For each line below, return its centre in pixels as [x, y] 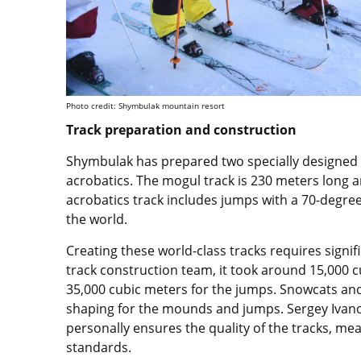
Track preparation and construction [181, 130]
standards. [99, 347]
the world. [97, 219]
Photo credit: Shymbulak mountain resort [145, 106]
